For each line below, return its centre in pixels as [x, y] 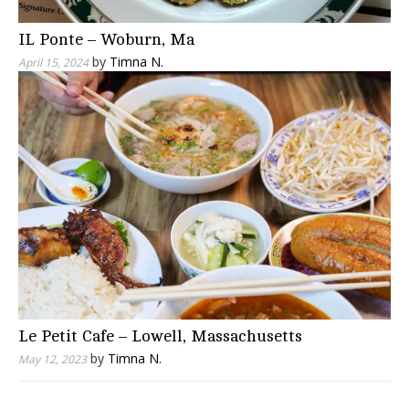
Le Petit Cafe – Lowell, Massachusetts [160, 336]
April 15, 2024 [53, 63]
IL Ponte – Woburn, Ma [106, 40]
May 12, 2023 [52, 360]
